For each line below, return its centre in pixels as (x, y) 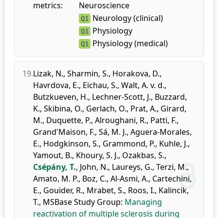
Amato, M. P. (56, 179)
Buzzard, (171, 97)
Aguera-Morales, (161, 132)
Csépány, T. (54, 167)
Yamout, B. (53, 155)
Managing (143, 202)
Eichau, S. (100, 85)
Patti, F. (163, 120)
